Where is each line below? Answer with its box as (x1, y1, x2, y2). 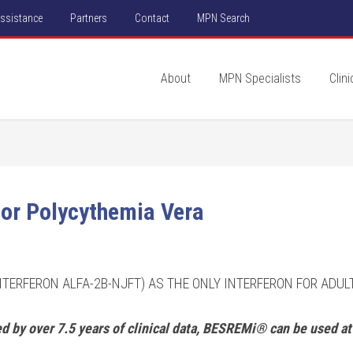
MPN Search (197, 12, 252, 24)
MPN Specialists (219, 71, 301, 86)
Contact (135, 12, 169, 24)
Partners (70, 12, 107, 24)
